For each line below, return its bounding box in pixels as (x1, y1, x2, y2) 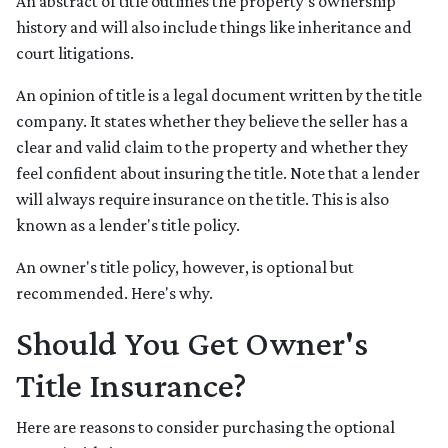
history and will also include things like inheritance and (16, 17, 412, 38)
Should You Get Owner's (16, 323, 368, 364)
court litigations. (16, 43, 137, 64)
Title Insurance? (16, 365, 247, 406)
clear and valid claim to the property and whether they (16, 137, 408, 158)
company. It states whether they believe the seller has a (16, 111, 408, 132)
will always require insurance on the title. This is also (16, 189, 389, 210)
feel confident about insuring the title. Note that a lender (16, 163, 420, 184)
